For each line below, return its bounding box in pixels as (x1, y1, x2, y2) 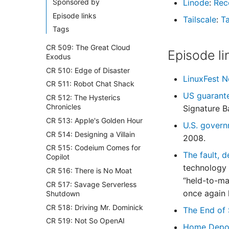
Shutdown (46, 189, 80, 198)
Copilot (46, 152, 70, 162)
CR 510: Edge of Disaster (46, 65, 130, 75)
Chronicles (46, 102, 81, 111)
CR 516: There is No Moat (46, 166, 132, 175)
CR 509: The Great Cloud (46, 42, 130, 52)
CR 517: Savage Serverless (46, 179, 136, 189)
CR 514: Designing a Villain (46, 129, 135, 139)
